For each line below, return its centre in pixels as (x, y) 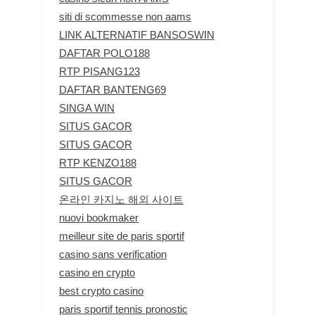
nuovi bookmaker (99, 217)
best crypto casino (101, 290)
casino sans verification (113, 254)
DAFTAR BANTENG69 (112, 89)
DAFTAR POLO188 (104, 53)
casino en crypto (97, 272)
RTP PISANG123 (99, 71)
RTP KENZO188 (98, 162)
